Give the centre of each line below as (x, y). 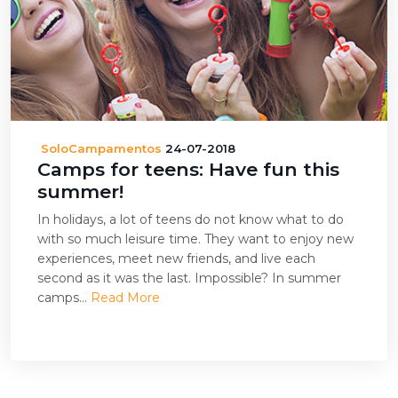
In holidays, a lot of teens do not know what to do (191, 219)
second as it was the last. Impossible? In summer (189, 278)
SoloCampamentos (101, 148)
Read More (125, 298)
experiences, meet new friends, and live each (176, 259)
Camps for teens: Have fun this (188, 169)
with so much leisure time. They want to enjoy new (195, 239)
